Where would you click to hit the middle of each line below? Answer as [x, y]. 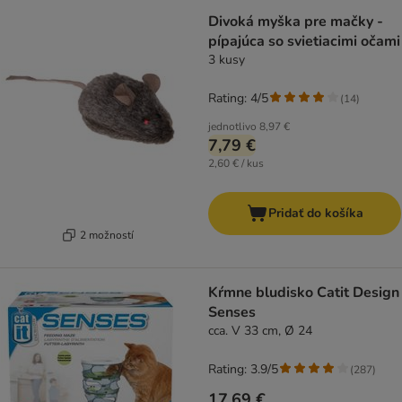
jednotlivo [232, 127]
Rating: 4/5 [238, 99]
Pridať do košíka [315, 214]
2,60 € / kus [236, 164]
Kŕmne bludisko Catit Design [304, 293]
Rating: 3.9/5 [243, 370]
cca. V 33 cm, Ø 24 [260, 331]
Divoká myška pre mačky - [296, 22]
